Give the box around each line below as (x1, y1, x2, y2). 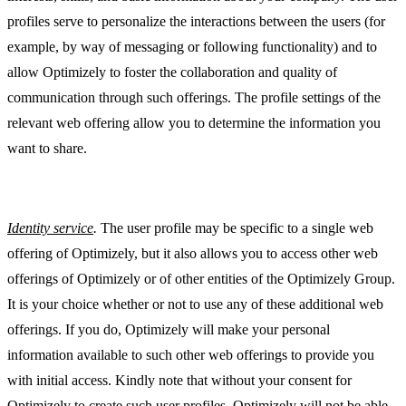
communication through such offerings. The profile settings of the (7, 90, 381, 106)
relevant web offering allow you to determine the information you (7, 115, 381, 131)
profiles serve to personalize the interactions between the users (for (7, 14, 385, 30)
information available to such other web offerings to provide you (7, 347, 374, 363)
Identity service (7, 220, 93, 237)
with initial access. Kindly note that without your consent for (7, 372, 352, 389)
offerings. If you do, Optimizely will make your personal (7, 322, 330, 338)
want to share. (7, 140, 87, 157)
